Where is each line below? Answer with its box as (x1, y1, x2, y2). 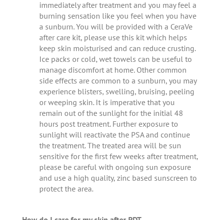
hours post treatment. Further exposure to (39, 119, 178, 129)
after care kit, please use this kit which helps (39, 32, 187, 42)
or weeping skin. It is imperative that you (39, 97, 175, 107)
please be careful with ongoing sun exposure (39, 162, 191, 172)
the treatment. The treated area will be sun (39, 140, 181, 150)
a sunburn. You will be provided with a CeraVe (39, 22, 192, 31)
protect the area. (39, 184, 93, 193)
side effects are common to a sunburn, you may (39, 76, 196, 85)
